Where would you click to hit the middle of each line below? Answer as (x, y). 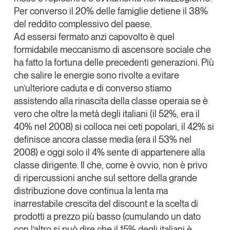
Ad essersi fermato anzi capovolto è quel (94, 36)
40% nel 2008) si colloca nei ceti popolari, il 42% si (114, 126)
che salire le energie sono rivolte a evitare (96, 75)
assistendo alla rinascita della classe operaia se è (111, 101)
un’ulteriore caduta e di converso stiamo (92, 88)
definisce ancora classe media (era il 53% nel (102, 139)
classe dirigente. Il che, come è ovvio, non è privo (110, 165)
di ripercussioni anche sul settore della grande (105, 178)
